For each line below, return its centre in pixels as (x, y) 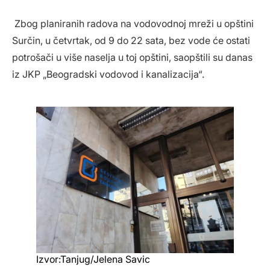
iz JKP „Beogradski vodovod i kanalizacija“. (108, 74)
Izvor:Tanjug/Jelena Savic (93, 259)
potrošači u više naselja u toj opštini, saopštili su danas (132, 58)
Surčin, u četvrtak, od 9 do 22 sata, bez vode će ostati (131, 41)
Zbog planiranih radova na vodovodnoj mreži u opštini (133, 24)
